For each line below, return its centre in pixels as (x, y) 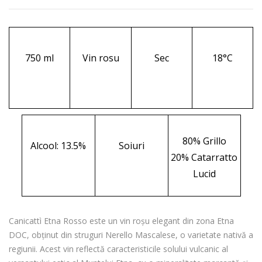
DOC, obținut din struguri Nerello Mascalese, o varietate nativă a (131, 235)
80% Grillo (204, 141)
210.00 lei (199, 25)
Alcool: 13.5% (58, 146)
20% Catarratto (204, 157)
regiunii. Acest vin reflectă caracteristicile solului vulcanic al (118, 249)
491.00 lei (198, 68)
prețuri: (188, 11)
